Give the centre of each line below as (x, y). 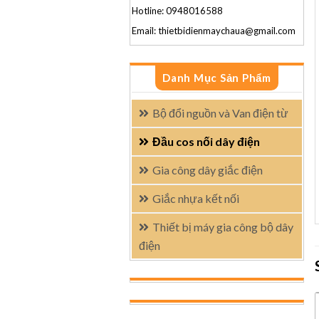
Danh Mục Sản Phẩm (217, 78)
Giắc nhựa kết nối (196, 198)
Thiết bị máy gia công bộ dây (223, 227)
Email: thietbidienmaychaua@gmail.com (214, 31)
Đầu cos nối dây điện (206, 141)
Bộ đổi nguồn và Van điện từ (220, 113)
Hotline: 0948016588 (177, 11)
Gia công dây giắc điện (208, 170)
